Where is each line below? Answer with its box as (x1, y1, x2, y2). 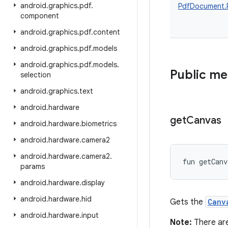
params (20, 162, 45, 171)
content (93, 27, 120, 37)
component (20, 11, 59, 20)
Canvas (186, 114, 221, 127)
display (81, 178, 105, 187)
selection (20, 70, 51, 79)
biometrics (81, 119, 117, 128)
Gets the (170, 197, 205, 207)
